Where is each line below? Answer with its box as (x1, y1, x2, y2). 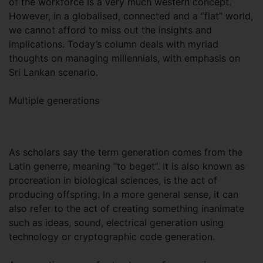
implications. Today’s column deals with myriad (9, 38, 218, 50)
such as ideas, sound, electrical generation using (9, 217, 224, 228)
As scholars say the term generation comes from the (9, 146, 242, 158)
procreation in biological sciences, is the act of (9, 174, 217, 186)
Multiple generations (9, 95, 99, 106)
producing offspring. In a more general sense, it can (9, 188, 238, 200)
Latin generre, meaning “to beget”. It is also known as (9, 160, 245, 172)
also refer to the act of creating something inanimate (9, 203, 244, 214)
